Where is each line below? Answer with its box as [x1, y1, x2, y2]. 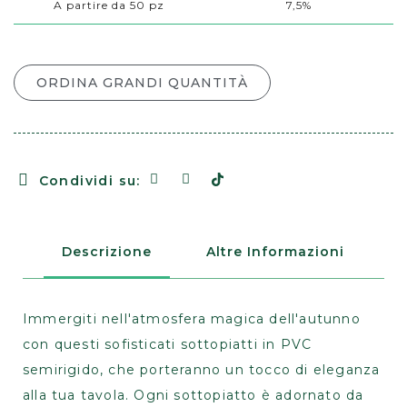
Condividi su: [38, 172, 141, 189]
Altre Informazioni [206, 243, 344, 261]
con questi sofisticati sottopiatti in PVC [23, 336, 313, 353]
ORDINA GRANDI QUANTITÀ [36, 74, 248, 92]
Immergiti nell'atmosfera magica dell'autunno [23, 311, 361, 328]
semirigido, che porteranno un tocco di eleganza [23, 362, 381, 379]
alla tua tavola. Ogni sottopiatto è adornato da [23, 387, 364, 404]
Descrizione [62, 243, 152, 261]
